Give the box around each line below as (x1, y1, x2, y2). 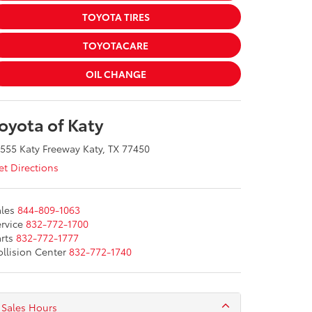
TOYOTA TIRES (81, 10, 150, 24)
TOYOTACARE (83, 38, 148, 52)
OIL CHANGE (85, 67, 146, 81)
